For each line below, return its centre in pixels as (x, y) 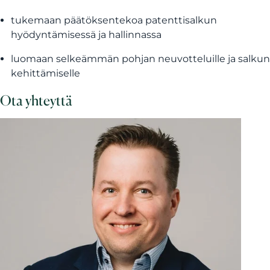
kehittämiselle (46, 73)
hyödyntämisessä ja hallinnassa (86, 35)
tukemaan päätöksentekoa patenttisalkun (114, 20)
